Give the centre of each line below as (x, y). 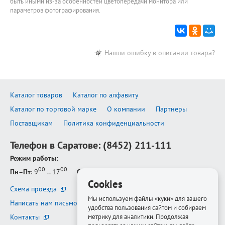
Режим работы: (34, 158)
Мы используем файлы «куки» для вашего (147, 198)
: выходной (114, 172)
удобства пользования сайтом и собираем (147, 207)
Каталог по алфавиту (106, 95)
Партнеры (171, 109)
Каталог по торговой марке (53, 109)
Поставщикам (31, 123)
